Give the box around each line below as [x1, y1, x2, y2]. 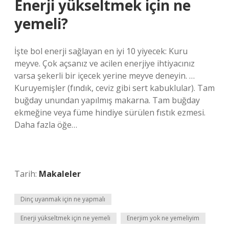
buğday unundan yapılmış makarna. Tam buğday [14, 95, 200, 106]
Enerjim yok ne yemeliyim [127, 214, 199, 222]
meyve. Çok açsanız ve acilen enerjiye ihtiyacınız [14, 58, 195, 69]
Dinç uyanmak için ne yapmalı [20, 195, 105, 203]
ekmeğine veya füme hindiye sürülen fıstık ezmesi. [14, 107, 205, 118]
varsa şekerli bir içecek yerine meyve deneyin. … [14, 70, 195, 81]
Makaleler [39, 168, 81, 179]
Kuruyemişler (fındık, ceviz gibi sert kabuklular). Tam [14, 82, 215, 94]
